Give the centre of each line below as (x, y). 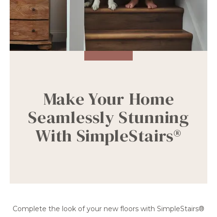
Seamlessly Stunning (108, 117)
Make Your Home (108, 99)
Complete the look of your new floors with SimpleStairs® (108, 209)
